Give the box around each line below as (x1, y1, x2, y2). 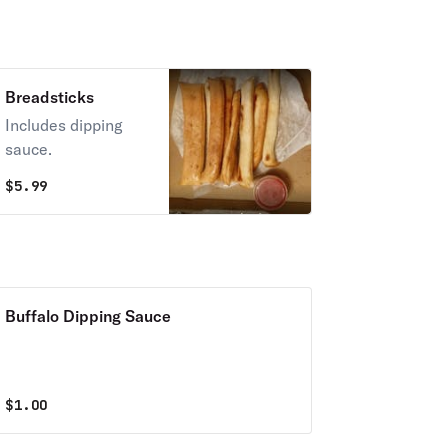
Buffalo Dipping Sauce (4, 306, 171, 326)
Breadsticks (4, 87, 94, 107)
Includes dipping (4, 115, 123, 135)
